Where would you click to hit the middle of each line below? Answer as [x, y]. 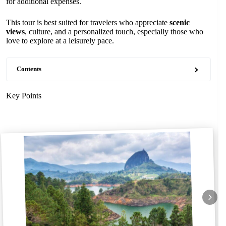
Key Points [24, 96]
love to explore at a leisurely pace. [60, 41]
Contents [29, 69]
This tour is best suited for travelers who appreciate [88, 22]
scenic [180, 22]
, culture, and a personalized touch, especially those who [114, 32]
